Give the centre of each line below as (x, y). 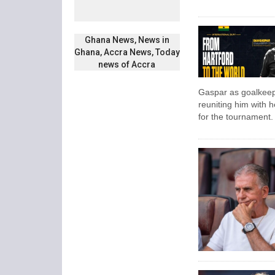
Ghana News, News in (127, 40)
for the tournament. (235, 117)
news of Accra (127, 65)
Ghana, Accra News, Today (127, 52)
